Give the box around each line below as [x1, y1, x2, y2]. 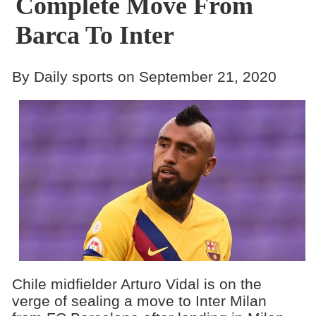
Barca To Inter [15, 21, 174, 49]
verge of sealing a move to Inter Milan [11, 293, 267, 309]
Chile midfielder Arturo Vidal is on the [11, 276, 262, 292]
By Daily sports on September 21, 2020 [11, 68, 276, 85]
